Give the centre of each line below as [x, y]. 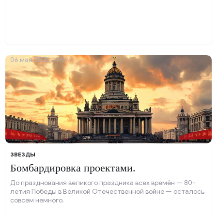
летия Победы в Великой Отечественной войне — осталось [107, 192]
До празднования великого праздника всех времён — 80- [103, 183]
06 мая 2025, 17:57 [39, 60]
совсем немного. [37, 200]
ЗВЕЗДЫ [23, 154]
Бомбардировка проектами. [73, 168]
